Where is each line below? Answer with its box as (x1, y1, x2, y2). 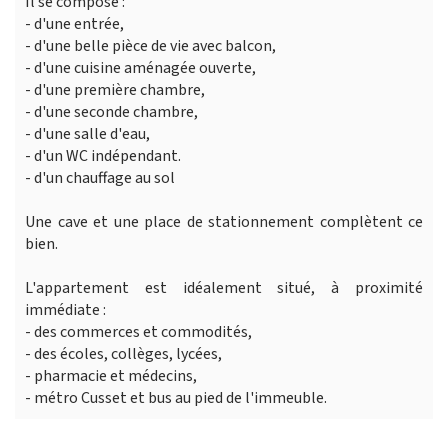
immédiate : (25, 298, 106, 321)
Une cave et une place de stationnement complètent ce (25, 210, 423, 233)
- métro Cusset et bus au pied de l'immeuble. (25, 386, 327, 409)
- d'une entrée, (25, 12, 124, 35)
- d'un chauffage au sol (25, 166, 175, 189)
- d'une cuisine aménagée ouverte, (25, 56, 256, 79)
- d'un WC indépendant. (25, 144, 181, 167)
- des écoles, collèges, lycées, (25, 342, 222, 365)
